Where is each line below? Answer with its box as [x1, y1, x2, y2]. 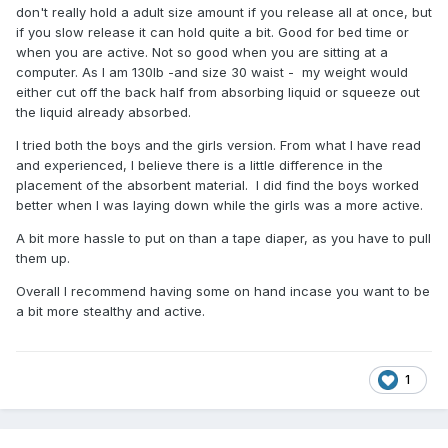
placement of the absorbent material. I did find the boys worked [16, 176, 419, 193]
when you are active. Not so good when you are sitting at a [16, 43, 388, 60]
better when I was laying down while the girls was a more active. [16, 196, 427, 213]
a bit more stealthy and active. [16, 302, 209, 319]
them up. [16, 249, 74, 266]
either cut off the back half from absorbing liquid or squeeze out [16, 83, 420, 100]
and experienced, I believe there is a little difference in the [16, 156, 383, 173]
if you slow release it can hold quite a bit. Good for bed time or [16, 23, 409, 40]
